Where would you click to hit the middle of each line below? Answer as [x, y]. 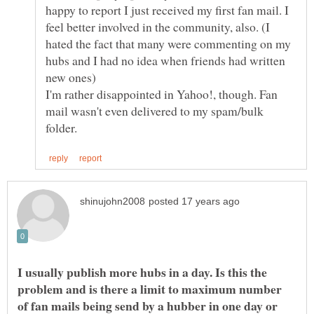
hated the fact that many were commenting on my [168, 43]
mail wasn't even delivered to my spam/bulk [155, 110]
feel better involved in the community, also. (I [158, 26]
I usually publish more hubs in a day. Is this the [142, 272]
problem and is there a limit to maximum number [150, 288]
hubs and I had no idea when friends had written [165, 60]
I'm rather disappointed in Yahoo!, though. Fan [162, 94]
